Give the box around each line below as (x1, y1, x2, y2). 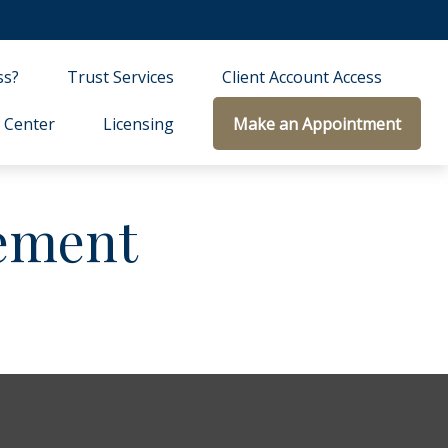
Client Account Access (222, 65, 383, 88)
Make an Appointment (233, 113, 402, 136)
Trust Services (67, 65, 175, 88)
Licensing (103, 113, 175, 136)
